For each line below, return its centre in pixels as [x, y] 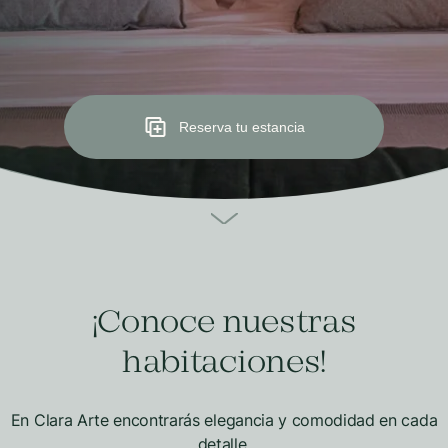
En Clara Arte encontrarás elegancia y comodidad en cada [224, 420]
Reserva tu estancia [242, 127]
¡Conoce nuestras [224, 324]
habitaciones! [224, 364]
